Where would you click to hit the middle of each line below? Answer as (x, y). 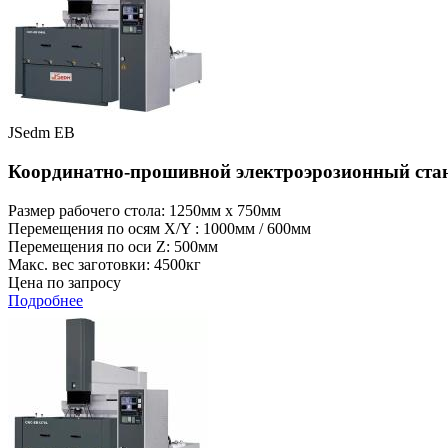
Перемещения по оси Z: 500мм (113, 246)
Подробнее (45, 300)
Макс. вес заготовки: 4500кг (104, 264)
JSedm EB (41, 133)
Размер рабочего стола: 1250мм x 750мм (144, 210)
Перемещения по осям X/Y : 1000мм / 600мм (159, 228)
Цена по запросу (64, 282)
